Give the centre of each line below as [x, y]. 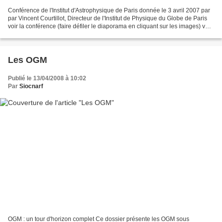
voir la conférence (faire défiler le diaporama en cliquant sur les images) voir [110, 27]
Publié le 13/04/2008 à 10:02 [47, 79]
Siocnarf [31, 86]
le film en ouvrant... [33, 34]
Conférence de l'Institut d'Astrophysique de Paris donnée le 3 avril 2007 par [109, 11]
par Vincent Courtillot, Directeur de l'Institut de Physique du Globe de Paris [108, 19]
